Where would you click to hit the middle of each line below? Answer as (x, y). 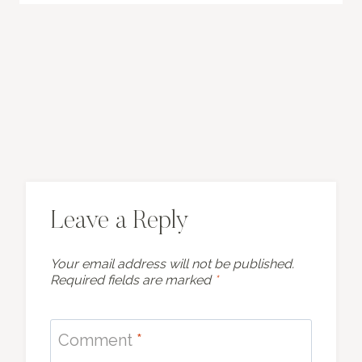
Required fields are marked (132, 280)
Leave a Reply (120, 222)
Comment (97, 341)
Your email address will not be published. (172, 264)
